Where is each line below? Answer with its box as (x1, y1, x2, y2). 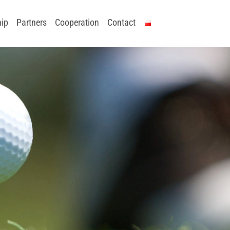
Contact (107, 16, 136, 28)
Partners (16, 16, 47, 28)
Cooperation (55, 16, 99, 28)
